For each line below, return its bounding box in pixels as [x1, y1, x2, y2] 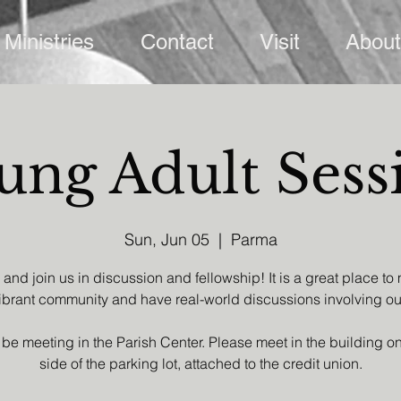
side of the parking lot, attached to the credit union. [38, 354, 363, 372]
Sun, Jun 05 [124, 229, 209, 250]
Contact [140, 30, 214, 54]
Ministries [4, 30, 94, 54]
